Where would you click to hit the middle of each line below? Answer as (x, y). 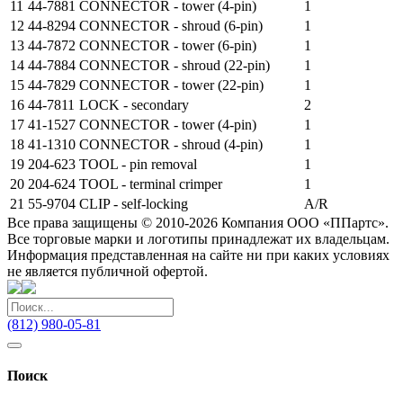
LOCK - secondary (134, 104)
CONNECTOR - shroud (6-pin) (171, 25)
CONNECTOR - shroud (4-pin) (171, 144)
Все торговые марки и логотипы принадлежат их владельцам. (198, 238)
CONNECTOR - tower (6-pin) (168, 45)
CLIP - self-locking (134, 203)
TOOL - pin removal (138, 164)
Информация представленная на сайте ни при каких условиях (198, 255)
